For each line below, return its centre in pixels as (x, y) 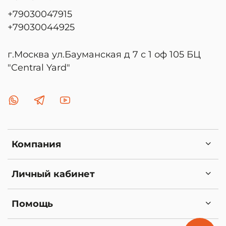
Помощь (32, 204)
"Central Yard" (39, 68)
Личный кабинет (53, 174)
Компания (36, 144)
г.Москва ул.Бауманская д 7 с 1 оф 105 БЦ (104, 54)
